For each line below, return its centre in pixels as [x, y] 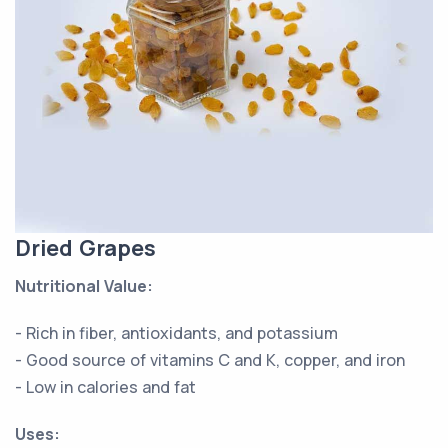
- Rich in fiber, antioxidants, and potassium [176, 333]
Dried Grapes [85, 248]
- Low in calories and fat [105, 387]
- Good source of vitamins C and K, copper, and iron [210, 360]
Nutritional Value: [84, 286]
